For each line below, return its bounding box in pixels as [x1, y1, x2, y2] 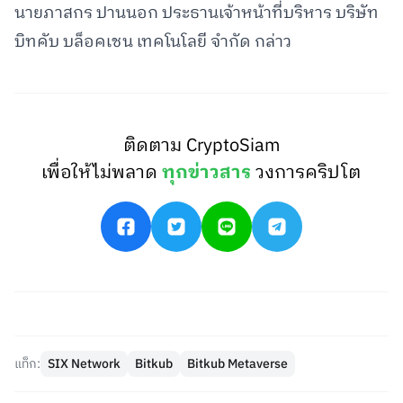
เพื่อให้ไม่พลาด [41, 158, 163, 188]
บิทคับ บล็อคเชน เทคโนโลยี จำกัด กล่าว [14, 29, 291, 56]
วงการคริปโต [255, 158, 362, 188]
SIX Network [48, 354, 121, 374]
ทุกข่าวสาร [162, 158, 252, 188]
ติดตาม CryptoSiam [122, 131, 280, 161]
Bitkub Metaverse [187, 354, 288, 374]
